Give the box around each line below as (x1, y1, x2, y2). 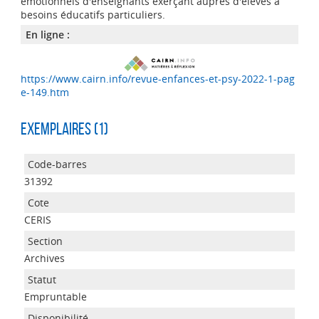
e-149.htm (20, 85, 69, 99)
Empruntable (23, 290, 87, 303)
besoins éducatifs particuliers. (20, 8, 165, 21)
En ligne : (25, 28, 70, 41)
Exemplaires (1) (20, 120, 108, 138)
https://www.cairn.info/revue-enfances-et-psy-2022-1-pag (20, 72, 295, 85)
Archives (23, 251, 65, 265)
